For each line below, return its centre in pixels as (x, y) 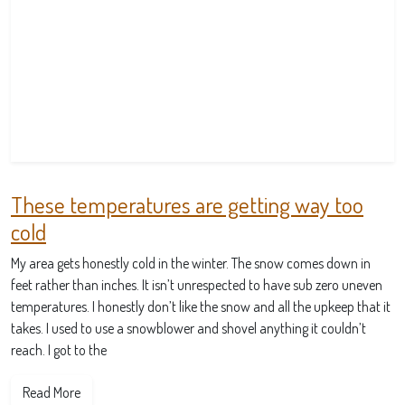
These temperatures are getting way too (187, 204)
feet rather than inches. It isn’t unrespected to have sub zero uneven (197, 285)
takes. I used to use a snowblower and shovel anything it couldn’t (188, 328)
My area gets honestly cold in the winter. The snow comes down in (191, 263)
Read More (52, 392)
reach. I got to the (59, 350)
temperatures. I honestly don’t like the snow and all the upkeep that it (201, 306)
